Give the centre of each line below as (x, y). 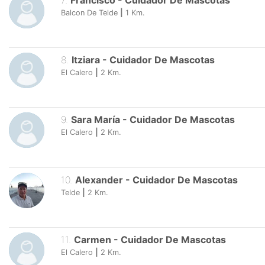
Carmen (92, 239)
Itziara (85, 60)
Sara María (95, 120)
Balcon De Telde (89, 13)
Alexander (100, 180)
